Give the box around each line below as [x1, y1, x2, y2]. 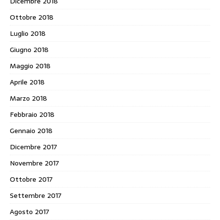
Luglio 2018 [10, 28, 46, 39]
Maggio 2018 [10, 60, 51, 72]
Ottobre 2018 [10, 12, 54, 23]
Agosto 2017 [10, 206, 49, 218]
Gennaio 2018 [10, 125, 53, 137]
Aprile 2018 [10, 77, 45, 88]
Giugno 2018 [10, 44, 49, 55]
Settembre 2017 [10, 190, 61, 201]
